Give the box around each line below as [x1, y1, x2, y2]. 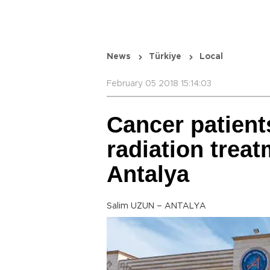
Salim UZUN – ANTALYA [107, 202, 206, 210]
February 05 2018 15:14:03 [107, 80, 212, 88]
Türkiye [149, 52, 181, 61]
